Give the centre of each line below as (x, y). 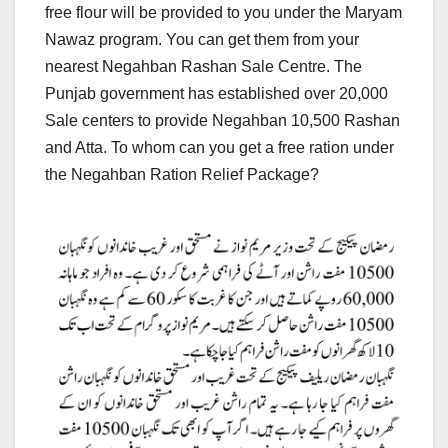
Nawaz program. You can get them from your (202, 39)
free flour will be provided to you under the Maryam (223, 12)
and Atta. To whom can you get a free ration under (219, 147)
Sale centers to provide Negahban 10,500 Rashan (222, 120)
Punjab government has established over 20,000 (216, 93)
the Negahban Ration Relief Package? (182, 174)
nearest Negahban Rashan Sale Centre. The (203, 66)
